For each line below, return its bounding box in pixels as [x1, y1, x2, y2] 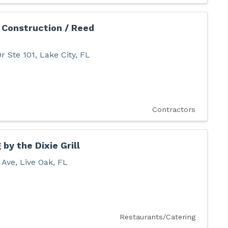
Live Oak [19, 157, 53, 167]
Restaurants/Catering [119, 213, 195, 221]
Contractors [152, 105, 195, 114]
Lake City [39, 50, 75, 60]
